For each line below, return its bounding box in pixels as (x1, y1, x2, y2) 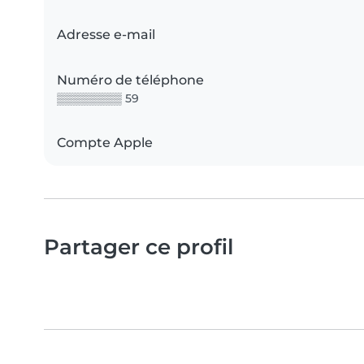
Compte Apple (57, 135, 153, 151)
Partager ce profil (44, 234, 234, 260)
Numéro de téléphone (57, 72, 204, 89)
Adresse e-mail (57, 27, 155, 43)
